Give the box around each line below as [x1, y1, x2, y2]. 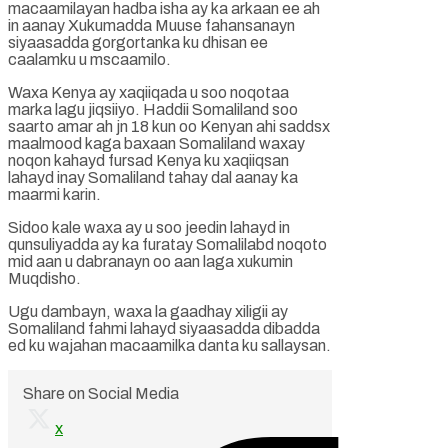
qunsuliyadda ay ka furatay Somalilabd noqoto [8, 235, 327, 253]
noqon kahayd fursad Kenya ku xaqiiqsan [8, 151, 289, 169]
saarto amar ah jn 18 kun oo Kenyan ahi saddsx [8, 117, 330, 135]
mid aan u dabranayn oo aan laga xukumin [8, 252, 293, 270]
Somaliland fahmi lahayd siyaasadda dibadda [8, 319, 320, 337]
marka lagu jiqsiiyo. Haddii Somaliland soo [8, 100, 298, 118]
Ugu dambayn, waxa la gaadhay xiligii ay [8, 302, 288, 320]
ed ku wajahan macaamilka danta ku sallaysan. [8, 336, 331, 354]
